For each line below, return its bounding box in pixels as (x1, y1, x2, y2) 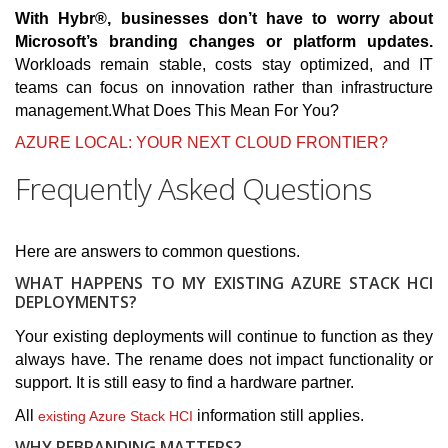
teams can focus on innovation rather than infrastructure (15, 79, 433, 97)
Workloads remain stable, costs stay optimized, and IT (15, 56, 433, 74)
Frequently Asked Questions (15, 168, 371, 210)
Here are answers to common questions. (15, 243, 300, 261)
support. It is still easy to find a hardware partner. (15, 374, 354, 392)
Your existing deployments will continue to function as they (15, 328, 433, 346)
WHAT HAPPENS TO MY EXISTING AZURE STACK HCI (15, 272, 433, 295)
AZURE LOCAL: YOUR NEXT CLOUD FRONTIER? (15, 134, 388, 152)
